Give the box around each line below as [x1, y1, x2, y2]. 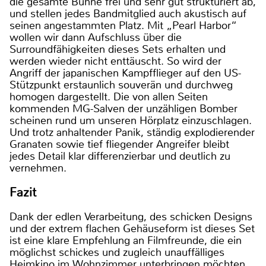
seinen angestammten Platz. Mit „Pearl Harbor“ [9, 18, 237, 33]
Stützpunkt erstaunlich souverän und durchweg [9, 78, 233, 93]
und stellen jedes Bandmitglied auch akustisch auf [9, 7, 246, 21]
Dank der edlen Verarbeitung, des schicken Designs [9, 210, 252, 224]
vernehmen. [9, 161, 66, 176]
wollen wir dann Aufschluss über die [9, 30, 182, 45]
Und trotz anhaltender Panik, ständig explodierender [9, 125, 255, 140]
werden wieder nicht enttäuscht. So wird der [9, 54, 221, 69]
